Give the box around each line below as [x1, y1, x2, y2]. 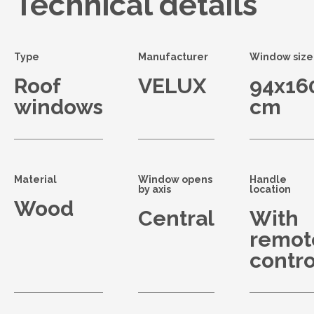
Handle [250, 174, 287, 185]
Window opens [138, 174, 212, 185]
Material [14, 174, 57, 185]
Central [138, 206, 214, 231]
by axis [138, 184, 171, 195]
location [250, 184, 291, 195]
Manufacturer [138, 51, 208, 62]
